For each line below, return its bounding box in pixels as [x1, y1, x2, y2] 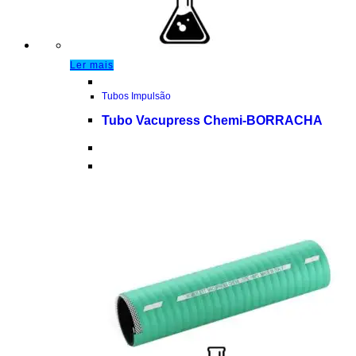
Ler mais [70, 59, 114, 71]
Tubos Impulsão [102, 90, 171, 102]
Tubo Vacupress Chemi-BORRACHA [102, 113, 323, 127]
